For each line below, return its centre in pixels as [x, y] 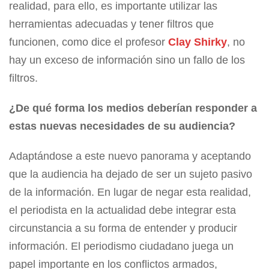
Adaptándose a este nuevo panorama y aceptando [130, 156]
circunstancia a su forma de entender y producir [123, 228]
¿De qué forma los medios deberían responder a [133, 108]
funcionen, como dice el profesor [87, 42]
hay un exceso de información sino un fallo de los [127, 60]
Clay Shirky [198, 42]
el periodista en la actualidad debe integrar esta [122, 210]
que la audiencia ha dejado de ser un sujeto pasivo [131, 174]
